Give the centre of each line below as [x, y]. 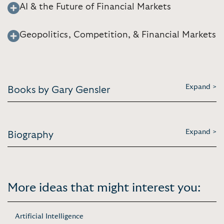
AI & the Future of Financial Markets [95, 7]
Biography [30, 135]
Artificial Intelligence [49, 216]
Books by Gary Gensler [59, 90]
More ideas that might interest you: [104, 188]
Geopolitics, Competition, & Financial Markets [118, 35]
